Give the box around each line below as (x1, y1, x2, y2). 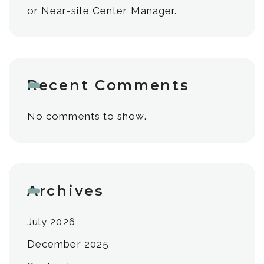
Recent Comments (27, 77, 190, 94)
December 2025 (27, 238, 110, 250)
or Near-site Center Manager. (27, 5, 177, 16)
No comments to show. (27, 110, 147, 122)
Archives (27, 182, 104, 199)
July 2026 (27, 216, 75, 227)
